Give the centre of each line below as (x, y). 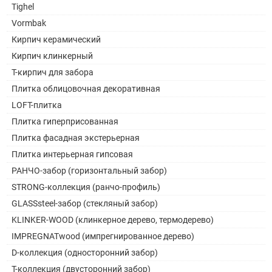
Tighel (23, 6)
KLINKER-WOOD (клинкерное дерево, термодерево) (113, 219)
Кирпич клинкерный (53, 56)
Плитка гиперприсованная (65, 121)
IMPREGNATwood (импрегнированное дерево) (103, 236)
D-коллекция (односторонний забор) (85, 252)
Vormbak (29, 23)
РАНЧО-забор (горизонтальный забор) (90, 170)
